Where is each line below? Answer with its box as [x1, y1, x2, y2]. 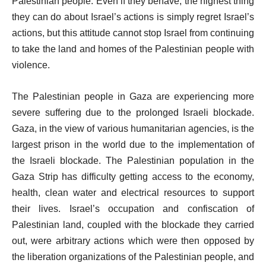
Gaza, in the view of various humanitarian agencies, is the [12, 123, 254, 134]
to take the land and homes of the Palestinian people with [12, 44, 254, 54]
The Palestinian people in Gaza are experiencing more [12, 91, 254, 102]
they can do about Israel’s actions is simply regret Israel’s [12, 12, 254, 22]
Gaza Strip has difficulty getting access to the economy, [12, 172, 254, 182]
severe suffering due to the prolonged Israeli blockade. [12, 107, 254, 118]
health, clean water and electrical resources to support [12, 188, 254, 198]
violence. [12, 60, 50, 70]
